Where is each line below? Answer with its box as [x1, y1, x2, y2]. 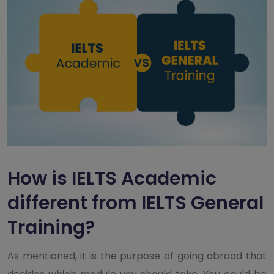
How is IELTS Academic [7, 165, 217, 191]
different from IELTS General [7, 190, 264, 216]
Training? [7, 214, 95, 240]
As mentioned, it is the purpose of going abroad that [7, 248, 267, 263]
